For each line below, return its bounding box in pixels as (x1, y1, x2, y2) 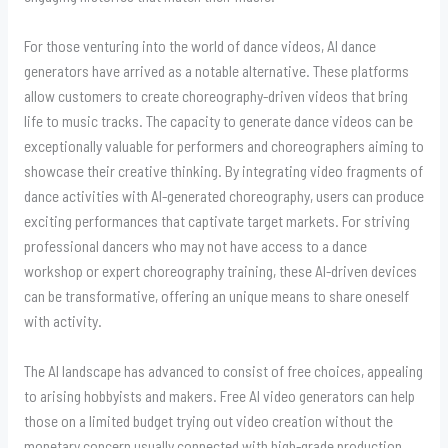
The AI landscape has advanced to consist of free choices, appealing (23, 360, 423, 380)
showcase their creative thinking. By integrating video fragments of (23, 160, 423, 180)
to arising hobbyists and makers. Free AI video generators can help (23, 385, 415, 405)
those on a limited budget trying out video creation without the (23, 410, 393, 430)
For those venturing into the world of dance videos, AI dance (23, 35, 376, 55)
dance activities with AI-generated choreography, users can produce (23, 185, 424, 205)
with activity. (23, 310, 102, 330)
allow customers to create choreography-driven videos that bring (23, 85, 408, 105)
